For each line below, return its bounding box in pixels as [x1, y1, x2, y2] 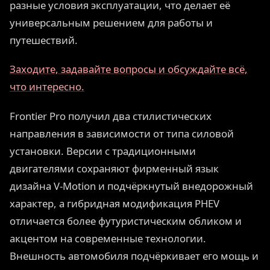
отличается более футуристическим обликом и [10, 213, 242, 228]
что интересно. [10, 80, 84, 94]
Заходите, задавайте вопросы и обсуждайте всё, [10, 62, 248, 77]
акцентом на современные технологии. [10, 231, 206, 245]
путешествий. [10, 33, 78, 48]
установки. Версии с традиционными [10, 143, 196, 158]
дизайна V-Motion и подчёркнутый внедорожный [10, 178, 253, 193]
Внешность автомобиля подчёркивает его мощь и [10, 248, 259, 263]
